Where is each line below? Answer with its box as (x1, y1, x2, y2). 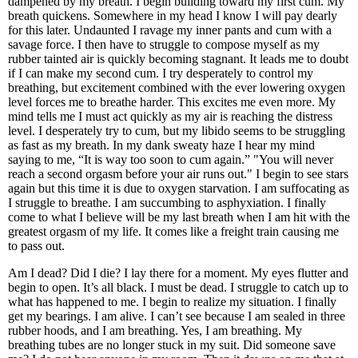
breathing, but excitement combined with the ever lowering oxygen (8, 81, 345, 94)
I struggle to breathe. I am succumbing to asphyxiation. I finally (8, 196, 326, 209)
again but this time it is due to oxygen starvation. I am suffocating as (8, 181, 349, 195)
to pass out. (8, 239, 68, 253)
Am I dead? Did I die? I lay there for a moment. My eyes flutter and (8, 266, 348, 280)
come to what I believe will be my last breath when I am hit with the (8, 210, 350, 224)
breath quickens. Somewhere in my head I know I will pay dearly (8, 9, 337, 22)
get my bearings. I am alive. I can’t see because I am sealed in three (8, 309, 345, 323)
